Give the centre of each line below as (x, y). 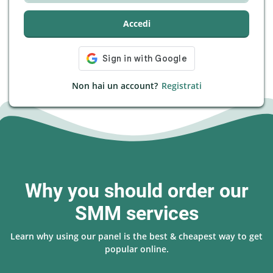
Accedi (136, 23)
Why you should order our (136, 191)
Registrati (181, 86)
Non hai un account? (115, 86)
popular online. (136, 249)
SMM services (136, 214)
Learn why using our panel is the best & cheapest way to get (136, 236)
